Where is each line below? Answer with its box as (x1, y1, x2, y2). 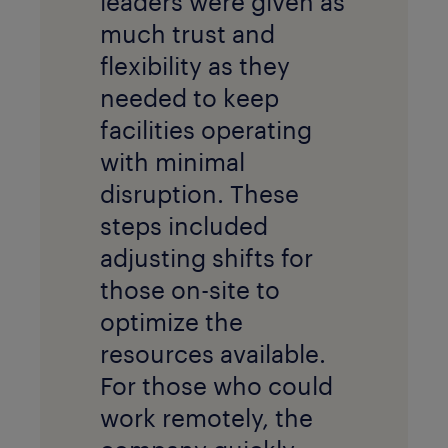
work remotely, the (100, 402, 313, 432)
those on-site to (100, 274, 280, 304)
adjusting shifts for (100, 242, 313, 272)
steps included (100, 210, 268, 240)
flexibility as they (100, 50, 290, 80)
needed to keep (100, 82, 279, 112)
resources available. (100, 338, 326, 368)
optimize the (100, 306, 243, 336)
